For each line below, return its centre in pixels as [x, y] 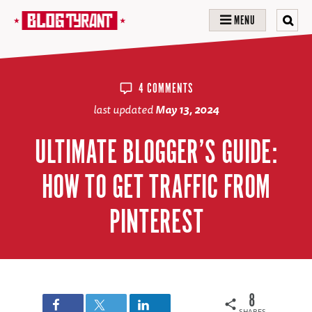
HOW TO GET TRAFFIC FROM [156, 188]
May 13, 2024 [187, 109]
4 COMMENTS [166, 89]
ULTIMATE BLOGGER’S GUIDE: [156, 154]
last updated [124, 109]
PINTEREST [156, 223]
